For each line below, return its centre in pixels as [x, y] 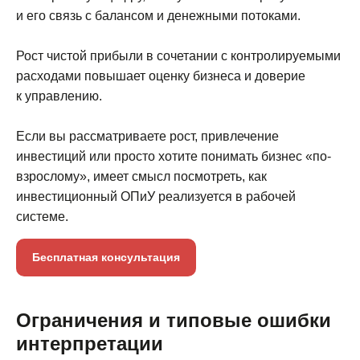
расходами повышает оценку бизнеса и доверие [161, 76]
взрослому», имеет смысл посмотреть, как [141, 176]
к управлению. [59, 96]
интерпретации [90, 343]
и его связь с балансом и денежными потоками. [158, 15]
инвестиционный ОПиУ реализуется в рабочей [156, 196]
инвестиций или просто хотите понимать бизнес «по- [174, 156]
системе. [42, 216]
